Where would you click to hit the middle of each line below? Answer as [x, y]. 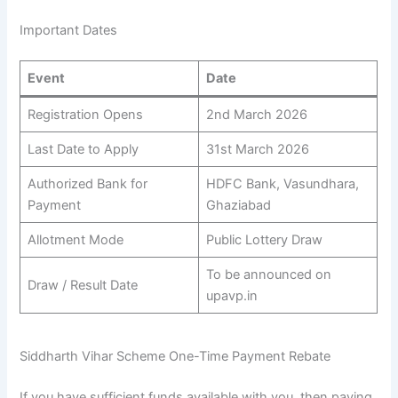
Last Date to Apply [83, 149]
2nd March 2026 [256, 114]
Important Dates [69, 30]
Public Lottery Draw [264, 239]
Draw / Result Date [82, 285]
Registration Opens [85, 114]
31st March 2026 [257, 149]
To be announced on [268, 274]
